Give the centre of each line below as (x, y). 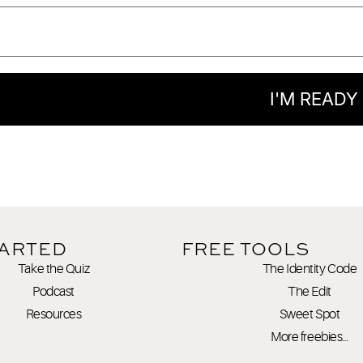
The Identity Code (310, 269)
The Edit (310, 291)
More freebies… (310, 337)
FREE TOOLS (246, 248)
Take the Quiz (53, 269)
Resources (53, 314)
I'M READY (314, 98)
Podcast (53, 291)
